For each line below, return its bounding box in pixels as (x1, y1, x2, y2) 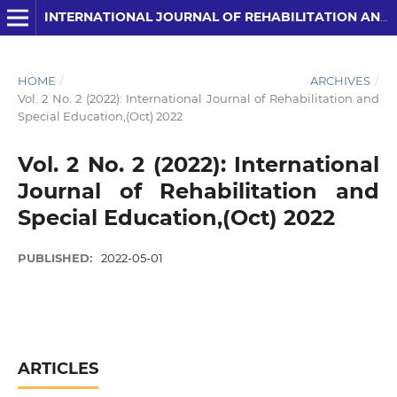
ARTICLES (17, 358, 98, 378)
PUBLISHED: (17, 250, 96, 265)
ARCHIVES (310, 73, 371, 88)
